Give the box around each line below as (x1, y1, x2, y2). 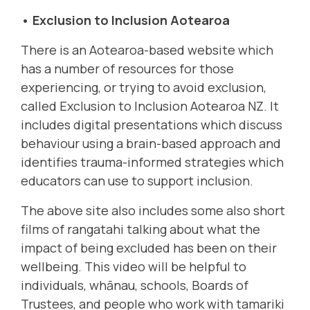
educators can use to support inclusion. (21, 172, 253, 190)
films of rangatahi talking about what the (21, 221, 260, 238)
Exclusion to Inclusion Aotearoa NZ (60, 98, 264, 115)
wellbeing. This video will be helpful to (21, 258, 246, 275)
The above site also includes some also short (21, 202, 285, 219)
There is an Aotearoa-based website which (21, 42, 273, 59)
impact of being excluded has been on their (21, 239, 277, 257)
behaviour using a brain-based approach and (21, 135, 281, 152)
